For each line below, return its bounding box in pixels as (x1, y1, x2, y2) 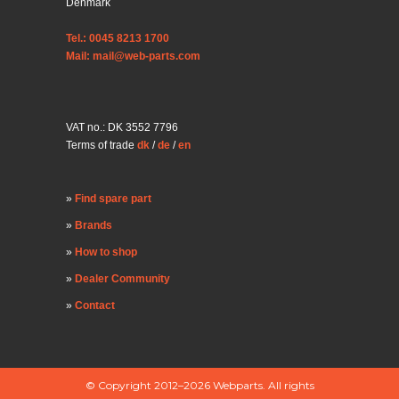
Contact (75, 299, 115, 313)
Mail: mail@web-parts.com (66, 50, 200, 63)
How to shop (75, 246, 137, 259)
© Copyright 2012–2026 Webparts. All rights (85, 379, 314, 393)
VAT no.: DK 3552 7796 (66, 121, 178, 134)
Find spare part (75, 192, 151, 206)
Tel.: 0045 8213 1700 (66, 32, 169, 45)
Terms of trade (66, 139, 137, 152)
